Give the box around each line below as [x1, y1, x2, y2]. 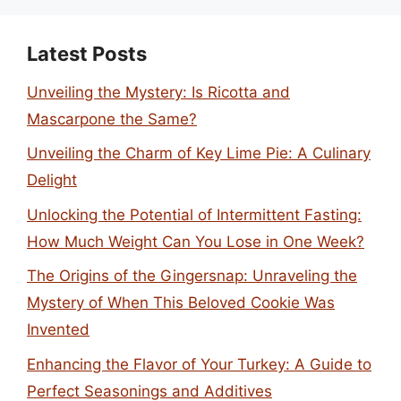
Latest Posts [27, 41, 147, 65]
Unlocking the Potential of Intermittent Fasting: [27, 205, 362, 224]
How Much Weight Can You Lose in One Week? [27, 232, 364, 251]
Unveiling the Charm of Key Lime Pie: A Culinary [27, 144, 371, 162]
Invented [27, 320, 90, 338]
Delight [27, 171, 77, 189]
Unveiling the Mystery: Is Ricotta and [27, 82, 290, 101]
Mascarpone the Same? [27, 109, 197, 128]
